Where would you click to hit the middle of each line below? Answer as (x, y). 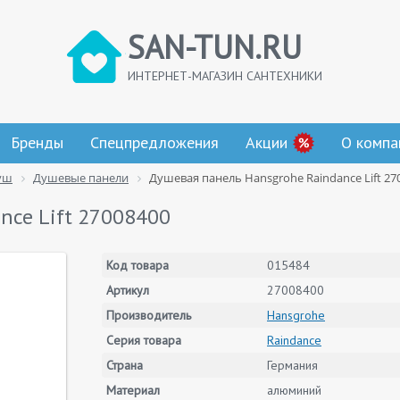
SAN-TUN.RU (215, 47)
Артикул (128, 290)
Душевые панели (81, 178)
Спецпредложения (154, 142)
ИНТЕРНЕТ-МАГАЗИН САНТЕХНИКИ (225, 76)
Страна (125, 365)
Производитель (149, 315)
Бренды (37, 142)
